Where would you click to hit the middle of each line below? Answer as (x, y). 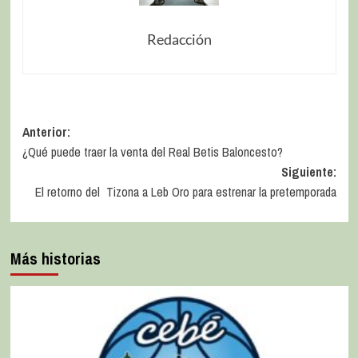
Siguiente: (308, 171)
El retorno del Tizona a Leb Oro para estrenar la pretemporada (185, 191)
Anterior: (46, 131)
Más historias (55, 258)
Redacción (179, 39)
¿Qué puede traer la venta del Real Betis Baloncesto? (152, 151)
